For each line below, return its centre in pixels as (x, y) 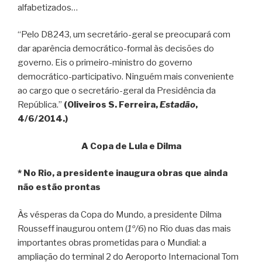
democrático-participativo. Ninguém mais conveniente (126, 77)
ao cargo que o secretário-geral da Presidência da (117, 91)
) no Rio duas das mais (187, 228)
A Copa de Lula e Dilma (131, 146)
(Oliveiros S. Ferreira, (112, 105)
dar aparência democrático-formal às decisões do (116, 49)
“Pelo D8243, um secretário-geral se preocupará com (124, 35)
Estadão (177, 105)
